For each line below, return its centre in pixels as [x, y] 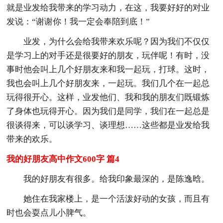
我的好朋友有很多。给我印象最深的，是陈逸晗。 [117, 179]
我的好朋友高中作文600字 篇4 [63, 159]
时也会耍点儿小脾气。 [49, 213]
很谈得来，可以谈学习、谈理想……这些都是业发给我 [108, 125]
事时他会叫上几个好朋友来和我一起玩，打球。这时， [108, 69]
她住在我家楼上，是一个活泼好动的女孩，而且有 [117, 199]
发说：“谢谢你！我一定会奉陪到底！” [78, 21]
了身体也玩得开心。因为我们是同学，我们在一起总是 [108, 111]
